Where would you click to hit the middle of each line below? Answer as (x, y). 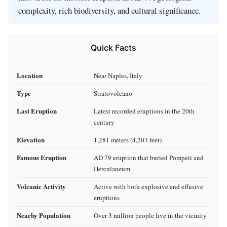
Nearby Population (44, 215)
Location (30, 75)
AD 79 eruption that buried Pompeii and (149, 157)
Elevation (31, 139)
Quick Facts (113, 48)
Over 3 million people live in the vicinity (150, 215)
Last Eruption (37, 110)
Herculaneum (112, 168)
